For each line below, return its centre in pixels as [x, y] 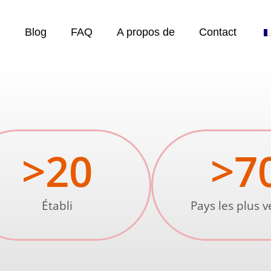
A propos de [146, 32]
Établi [57, 206]
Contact [218, 32]
